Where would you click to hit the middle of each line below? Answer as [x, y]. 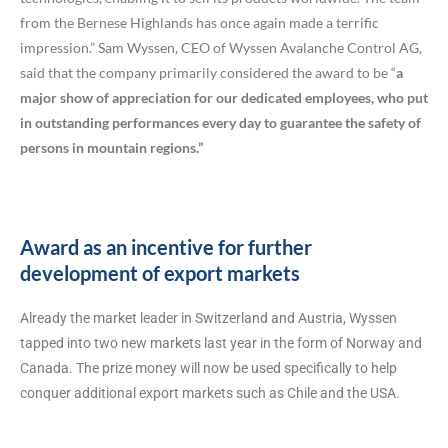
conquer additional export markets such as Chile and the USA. [210, 392]
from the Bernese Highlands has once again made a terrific [199, 23]
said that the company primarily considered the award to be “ [208, 73]
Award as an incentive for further [166, 246]
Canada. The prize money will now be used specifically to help [208, 367]
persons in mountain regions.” [111, 148]
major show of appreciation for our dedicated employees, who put [224, 98]
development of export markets [160, 272]
